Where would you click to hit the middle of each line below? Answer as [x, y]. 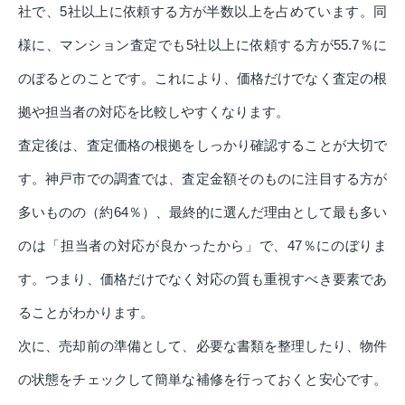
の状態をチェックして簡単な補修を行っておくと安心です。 [202, 379]
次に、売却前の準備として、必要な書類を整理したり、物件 [202, 345]
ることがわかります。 [86, 312]
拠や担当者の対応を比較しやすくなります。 [154, 111]
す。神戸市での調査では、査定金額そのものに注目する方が [202, 178]
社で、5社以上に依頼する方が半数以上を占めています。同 [202, 11]
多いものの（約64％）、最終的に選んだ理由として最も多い [202, 212]
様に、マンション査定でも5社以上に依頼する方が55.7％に [202, 44]
